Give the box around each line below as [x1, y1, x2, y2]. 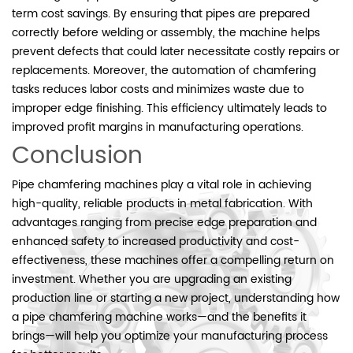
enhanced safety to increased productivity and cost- [12, 232, 299, 251]
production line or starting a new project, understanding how [12, 288, 340, 307]
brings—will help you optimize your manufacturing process [12, 326, 328, 345]
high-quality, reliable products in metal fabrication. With [12, 194, 313, 213]
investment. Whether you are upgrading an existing [12, 269, 292, 288]
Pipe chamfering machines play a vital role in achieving [12, 175, 311, 194]
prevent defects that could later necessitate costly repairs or [12, 42, 340, 61]
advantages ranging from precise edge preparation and [12, 213, 317, 232]
